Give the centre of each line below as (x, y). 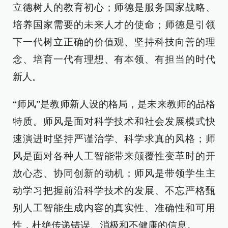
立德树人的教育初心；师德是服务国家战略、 (114, 7)
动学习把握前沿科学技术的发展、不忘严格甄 (114, 191)
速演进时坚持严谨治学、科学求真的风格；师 (114, 139)
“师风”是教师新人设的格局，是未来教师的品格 (114, 104)
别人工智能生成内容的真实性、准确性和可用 (114, 208)
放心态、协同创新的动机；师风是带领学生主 (114, 173)
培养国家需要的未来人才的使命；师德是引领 (114, 25)
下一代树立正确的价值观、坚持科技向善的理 (114, 42)
